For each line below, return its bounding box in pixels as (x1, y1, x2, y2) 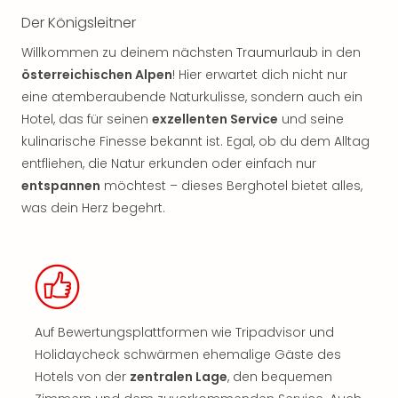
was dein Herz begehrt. (21, 199, 165, 217)
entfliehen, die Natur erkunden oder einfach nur (21, 155, 316, 172)
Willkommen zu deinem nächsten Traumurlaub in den (21, 44, 361, 61)
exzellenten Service (152, 110, 278, 128)
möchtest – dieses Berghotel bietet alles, (100, 177, 362, 195)
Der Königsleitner (21, 12, 136, 33)
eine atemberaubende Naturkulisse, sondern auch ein (21, 88, 362, 106)
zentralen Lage (130, 368, 227, 386)
